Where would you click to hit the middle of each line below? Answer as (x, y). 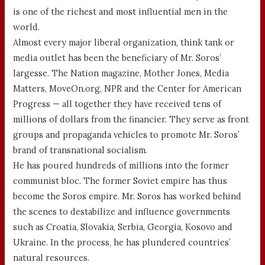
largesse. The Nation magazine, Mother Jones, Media (121, 73)
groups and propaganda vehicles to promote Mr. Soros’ (127, 135)
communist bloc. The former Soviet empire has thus (120, 181)
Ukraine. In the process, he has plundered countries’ (122, 243)
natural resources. (51, 258)
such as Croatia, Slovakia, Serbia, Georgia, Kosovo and (123, 227)
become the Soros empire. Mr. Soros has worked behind (127, 196)
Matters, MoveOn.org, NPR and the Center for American (127, 89)
